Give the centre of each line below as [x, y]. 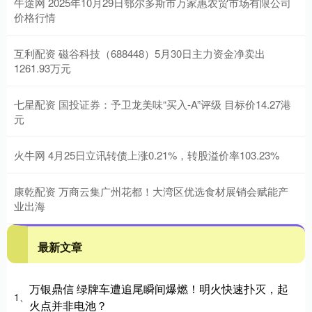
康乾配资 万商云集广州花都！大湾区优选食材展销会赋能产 [151, 191]
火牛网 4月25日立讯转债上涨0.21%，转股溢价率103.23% [147, 155]
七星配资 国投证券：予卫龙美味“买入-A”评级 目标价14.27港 [153, 104]
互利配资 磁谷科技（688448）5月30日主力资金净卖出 [140, 53]
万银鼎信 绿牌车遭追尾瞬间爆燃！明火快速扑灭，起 [159, 288]
